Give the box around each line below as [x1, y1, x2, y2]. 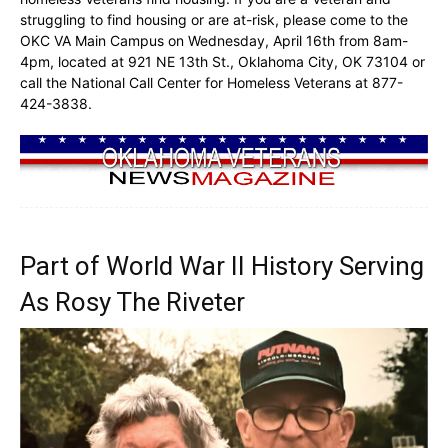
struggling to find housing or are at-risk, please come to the [20, 10, 408, 28]
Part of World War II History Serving [20, 251, 424, 282]
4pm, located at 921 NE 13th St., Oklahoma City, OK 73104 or [20, 52, 425, 70]
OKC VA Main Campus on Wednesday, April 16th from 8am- [20, 31, 408, 49]
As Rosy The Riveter [20, 287, 245, 318]
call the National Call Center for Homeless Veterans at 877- [20, 73, 403, 91]
